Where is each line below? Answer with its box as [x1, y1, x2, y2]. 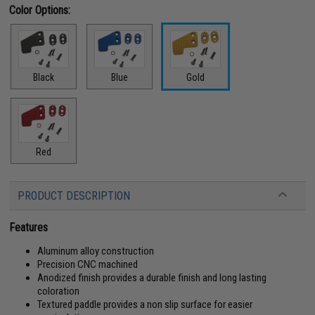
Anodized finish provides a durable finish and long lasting [37, 271, 267, 284]
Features [9, 220, 49, 234]
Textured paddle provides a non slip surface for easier [37, 297, 253, 311]
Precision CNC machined [37, 257, 139, 271]
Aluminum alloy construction [37, 244, 155, 257]
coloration [37, 284, 80, 297]
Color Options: [9, 3, 71, 17]
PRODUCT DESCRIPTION [18, 188, 131, 202]
